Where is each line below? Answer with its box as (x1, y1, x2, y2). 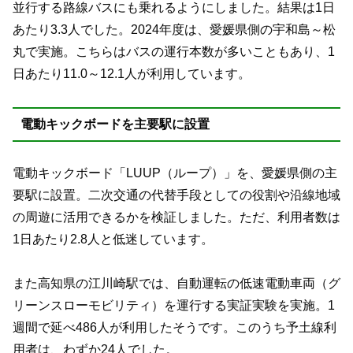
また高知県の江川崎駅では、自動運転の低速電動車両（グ (13, 277, 340, 291)
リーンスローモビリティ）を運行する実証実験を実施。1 (13, 299, 335, 313)
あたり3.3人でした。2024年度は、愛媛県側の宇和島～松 (13, 22, 336, 36)
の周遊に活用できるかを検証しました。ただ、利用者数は (13, 210, 340, 224)
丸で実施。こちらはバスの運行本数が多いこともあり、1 (13, 44, 335, 58)
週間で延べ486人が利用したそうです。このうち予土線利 (13, 321, 336, 335)
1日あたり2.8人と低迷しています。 (13, 232, 214, 246)
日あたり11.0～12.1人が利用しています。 (13, 66, 251, 80)
